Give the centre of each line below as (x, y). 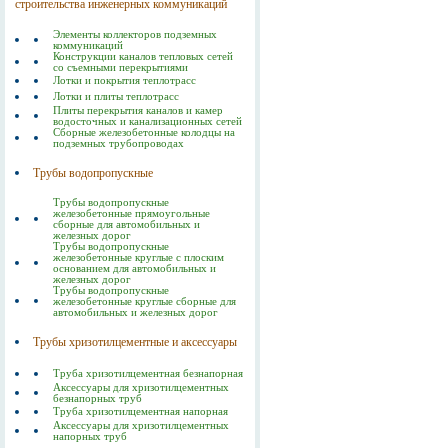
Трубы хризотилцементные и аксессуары (135, 341)
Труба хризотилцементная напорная (140, 411)
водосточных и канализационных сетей (147, 121)
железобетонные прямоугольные (131, 213)
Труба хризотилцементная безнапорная (148, 373)
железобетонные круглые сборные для (144, 301)
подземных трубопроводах (118, 143)
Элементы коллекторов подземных (135, 34)
